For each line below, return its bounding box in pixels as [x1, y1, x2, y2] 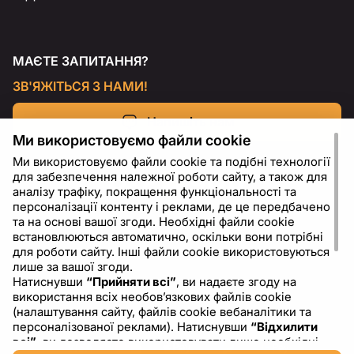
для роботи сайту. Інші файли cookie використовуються [13, 244, 330, 259]
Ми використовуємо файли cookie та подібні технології [13, 154, 330, 169]
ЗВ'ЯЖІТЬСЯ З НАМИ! [13, 78, 148, 94]
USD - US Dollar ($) [156, 291, 255, 304]
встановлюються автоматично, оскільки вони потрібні [13, 229, 323, 244]
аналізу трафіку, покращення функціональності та [13, 184, 296, 199]
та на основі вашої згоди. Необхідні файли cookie [13, 214, 295, 229]
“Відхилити [250, 319, 318, 334]
